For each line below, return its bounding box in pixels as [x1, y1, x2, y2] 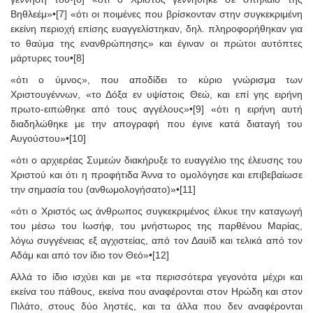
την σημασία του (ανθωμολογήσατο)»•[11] [10, 183, 196, 195]
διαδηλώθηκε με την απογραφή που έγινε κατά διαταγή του [10, 117, 303, 129]
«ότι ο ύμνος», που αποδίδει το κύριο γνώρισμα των [10, 73, 303, 85]
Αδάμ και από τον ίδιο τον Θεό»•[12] [10, 249, 169, 261]
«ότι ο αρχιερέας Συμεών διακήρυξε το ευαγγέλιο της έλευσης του [10, 154, 303, 166]
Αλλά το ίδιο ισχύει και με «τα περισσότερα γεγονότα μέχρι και [10, 270, 303, 282]
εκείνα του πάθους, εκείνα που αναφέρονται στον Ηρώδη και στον [10, 285, 303, 297]
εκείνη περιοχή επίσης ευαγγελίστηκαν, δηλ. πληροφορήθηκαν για [10, 22, 303, 34]
